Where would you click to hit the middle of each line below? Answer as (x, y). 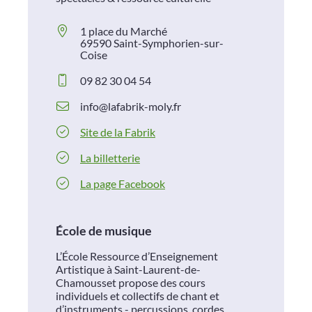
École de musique (104, 231)
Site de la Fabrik (118, 132)
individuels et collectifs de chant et (138, 296)
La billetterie (110, 158)
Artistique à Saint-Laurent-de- (128, 270)
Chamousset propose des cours (131, 283)
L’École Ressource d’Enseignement (137, 256)
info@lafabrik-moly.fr (131, 107)
